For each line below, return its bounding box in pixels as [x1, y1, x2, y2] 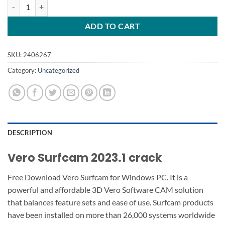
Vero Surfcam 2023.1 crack [8, 150, 162, 166]
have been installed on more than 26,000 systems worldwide [8, 210, 215, 220]
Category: [8, 66, 38, 75]
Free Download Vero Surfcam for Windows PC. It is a [8, 172, 188, 182]
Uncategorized [38, 66, 79, 75]
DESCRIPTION [8, 129, 52, 137]
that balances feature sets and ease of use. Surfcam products [8, 197, 213, 207]
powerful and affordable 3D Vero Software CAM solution [8, 185, 203, 195]
